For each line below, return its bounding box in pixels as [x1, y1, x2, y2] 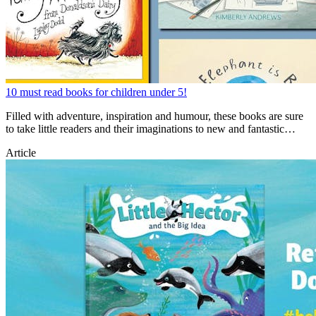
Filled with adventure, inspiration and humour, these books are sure [6, 109, 303, 122]
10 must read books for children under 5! [6, 85, 187, 98]
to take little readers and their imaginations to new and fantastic [6, 122, 284, 135]
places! [6, 135, 37, 147]
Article [6, 146, 36, 159]
